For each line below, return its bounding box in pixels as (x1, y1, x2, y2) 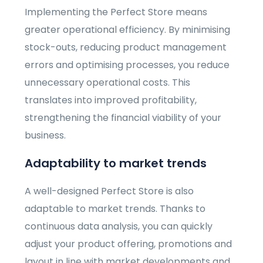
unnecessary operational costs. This (25, 76, 191, 90)
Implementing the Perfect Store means (25, 5, 208, 19)
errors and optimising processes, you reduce (25, 58, 230, 72)
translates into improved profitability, (25, 93, 197, 107)
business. (25, 129, 66, 143)
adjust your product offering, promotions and (25, 237, 232, 251)
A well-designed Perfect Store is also (25, 184, 194, 198)
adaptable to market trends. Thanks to (25, 202, 206, 216)
